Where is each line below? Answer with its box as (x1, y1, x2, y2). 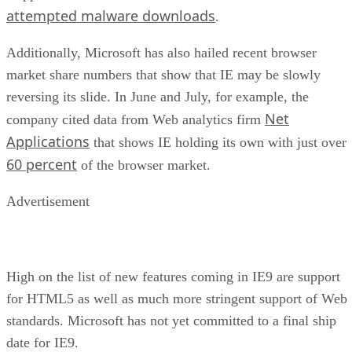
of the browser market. (77, 156, 211, 173)
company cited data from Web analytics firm (6, 111, 265, 127)
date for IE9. (6, 334, 79, 350)
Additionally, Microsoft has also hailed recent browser (6, 44, 317, 60)
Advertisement (6, 192, 90, 209)
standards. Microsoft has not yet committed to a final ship (6, 312, 336, 328)
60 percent (6, 154, 77, 174)
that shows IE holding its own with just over (90, 134, 346, 150)
